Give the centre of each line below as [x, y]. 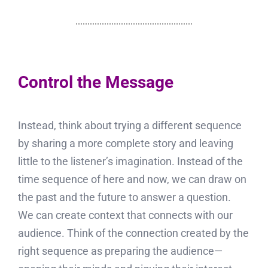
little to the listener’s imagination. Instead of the [130, 162]
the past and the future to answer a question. [125, 197]
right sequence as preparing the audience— [120, 251]
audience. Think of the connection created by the [133, 233]
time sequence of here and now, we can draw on [132, 179]
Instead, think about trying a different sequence [130, 126]
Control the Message [95, 83]
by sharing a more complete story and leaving [125, 144]
